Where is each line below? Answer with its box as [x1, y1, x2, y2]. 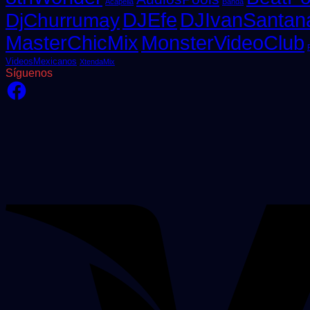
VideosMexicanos [6, 55, 77, 66]
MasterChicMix [6, 31, 138, 54]
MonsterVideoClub [141, 31, 304, 54]
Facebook [5, 77, 54, 90]
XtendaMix [80, 57, 115, 66]
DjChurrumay [6, 9, 120, 31]
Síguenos [6, 66, 53, 79]
